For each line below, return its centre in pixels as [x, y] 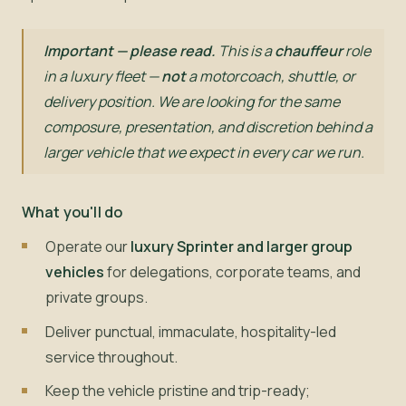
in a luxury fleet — [103, 76]
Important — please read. [130, 50]
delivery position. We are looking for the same [192, 101]
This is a [246, 50]
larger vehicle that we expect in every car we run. [204, 152]
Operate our [87, 246]
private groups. [96, 297]
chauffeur [309, 50]
